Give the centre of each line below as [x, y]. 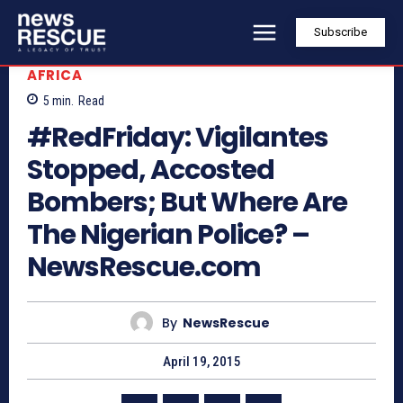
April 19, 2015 [201, 362]
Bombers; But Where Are [187, 203]
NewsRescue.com [144, 268]
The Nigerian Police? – [168, 235]
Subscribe [340, 32]
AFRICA [54, 75]
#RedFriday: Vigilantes [178, 138]
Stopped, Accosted [151, 170]
